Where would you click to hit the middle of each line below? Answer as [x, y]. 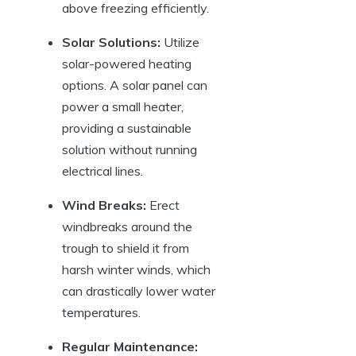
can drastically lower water [139, 290]
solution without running [130, 149]
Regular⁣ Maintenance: [130, 346]
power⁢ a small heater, [123, 106]
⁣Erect [163, 205]
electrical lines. [103, 170]
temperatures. [101, 312]
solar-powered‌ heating [127, 63]
